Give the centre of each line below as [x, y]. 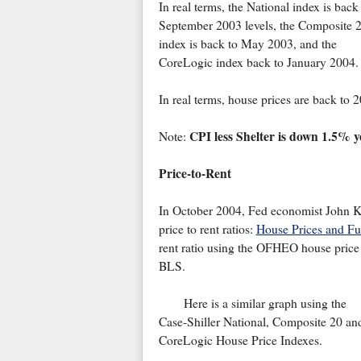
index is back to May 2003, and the [247, 44]
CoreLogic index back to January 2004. [258, 62]
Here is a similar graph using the [265, 303]
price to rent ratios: [207, 229]
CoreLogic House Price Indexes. [240, 340]
